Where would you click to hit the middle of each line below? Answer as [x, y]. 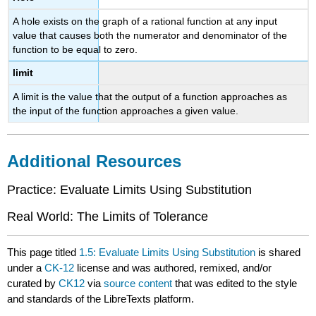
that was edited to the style [235, 283]
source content [138, 283]
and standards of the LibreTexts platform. [101, 298]
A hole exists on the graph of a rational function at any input [145, 21]
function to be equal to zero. [75, 49]
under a [26, 267]
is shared [278, 252]
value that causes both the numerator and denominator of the [150, 35]
